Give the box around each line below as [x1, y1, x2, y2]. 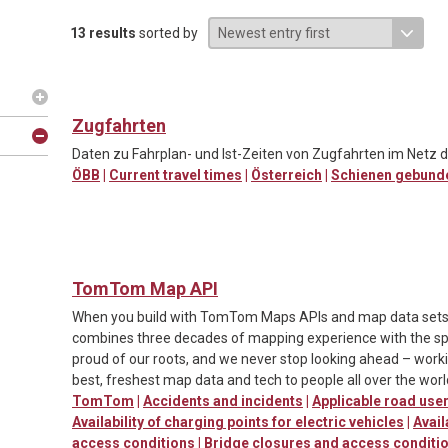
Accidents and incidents [143, 392, 303, 409]
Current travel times [109, 166, 242, 183]
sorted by [136, 24, 198, 41]
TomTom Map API [72, 277, 218, 299]
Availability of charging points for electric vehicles [72, 413, 404, 430]
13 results [70, 24, 136, 41]
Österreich [251, 166, 322, 183]
